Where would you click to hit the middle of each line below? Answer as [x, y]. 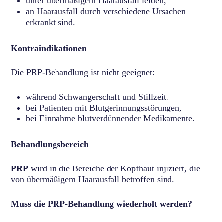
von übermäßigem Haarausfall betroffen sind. [93, 179]
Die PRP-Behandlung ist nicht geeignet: [83, 72]
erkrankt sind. [51, 22]
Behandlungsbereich [50, 144]
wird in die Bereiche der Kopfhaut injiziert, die [114, 168]
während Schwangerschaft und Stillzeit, [97, 96]
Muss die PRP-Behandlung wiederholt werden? [102, 203]
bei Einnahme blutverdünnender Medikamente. [111, 118]
